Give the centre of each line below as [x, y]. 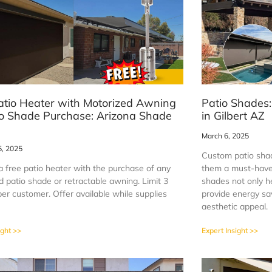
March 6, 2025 [225, 135]
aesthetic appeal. [235, 206]
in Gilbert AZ [233, 115]
